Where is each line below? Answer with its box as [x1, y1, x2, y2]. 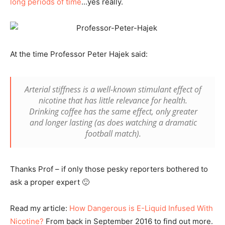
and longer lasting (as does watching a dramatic [29, 117, 197, 128]
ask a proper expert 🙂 [10, 177, 89, 187]
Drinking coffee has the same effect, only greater [29, 105, 197, 117]
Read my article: [10, 203, 69, 213]
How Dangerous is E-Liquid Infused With [69, 203, 213, 213]
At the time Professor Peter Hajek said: [10, 49, 148, 59]
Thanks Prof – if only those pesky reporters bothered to [10, 164, 208, 174]
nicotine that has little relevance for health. [39, 94, 187, 106]
